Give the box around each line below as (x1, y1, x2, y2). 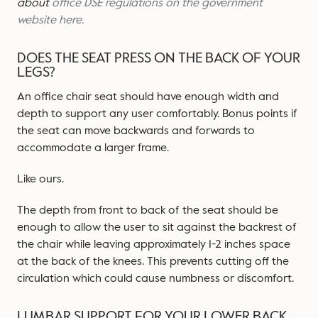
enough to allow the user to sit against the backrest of (17, 219, 297, 235)
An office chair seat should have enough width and (17, 89, 279, 104)
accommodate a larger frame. (17, 140, 172, 155)
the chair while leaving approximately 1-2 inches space (17, 236, 290, 252)
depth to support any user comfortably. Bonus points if (17, 106, 297, 121)
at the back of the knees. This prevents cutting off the (17, 253, 289, 269)
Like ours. (17, 171, 64, 187)
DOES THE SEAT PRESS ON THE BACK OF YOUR (17, 48, 300, 68)
